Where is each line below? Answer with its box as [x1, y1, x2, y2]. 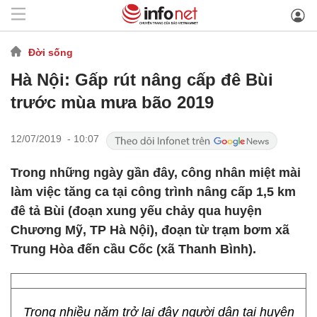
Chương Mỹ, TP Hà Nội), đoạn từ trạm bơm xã [11, 223, 289, 237]
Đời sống [28, 46, 73, 58]
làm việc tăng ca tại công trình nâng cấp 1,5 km [11, 185, 296, 199]
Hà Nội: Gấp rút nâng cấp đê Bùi [11, 70, 273, 89]
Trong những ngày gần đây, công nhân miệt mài [11, 166, 301, 180]
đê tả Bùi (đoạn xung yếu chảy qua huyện [11, 204, 262, 218]
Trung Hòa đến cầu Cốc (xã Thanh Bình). [11, 242, 256, 256]
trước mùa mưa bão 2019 [11, 93, 214, 112]
